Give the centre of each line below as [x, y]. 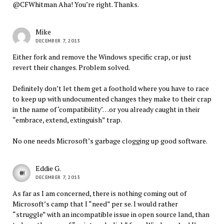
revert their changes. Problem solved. [71, 67]
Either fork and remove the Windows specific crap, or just [102, 56]
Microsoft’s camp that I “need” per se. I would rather [95, 203]
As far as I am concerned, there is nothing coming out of [99, 193]
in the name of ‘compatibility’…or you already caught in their [106, 109]
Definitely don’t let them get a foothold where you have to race [110, 88]
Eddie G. [48, 168]
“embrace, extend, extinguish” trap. [67, 119]
